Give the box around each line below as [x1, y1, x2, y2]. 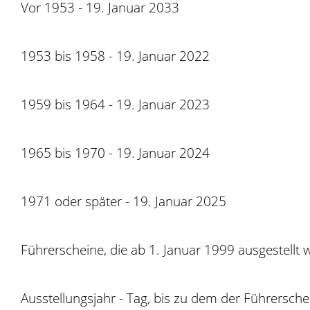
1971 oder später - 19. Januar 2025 [21, 192, 226, 210]
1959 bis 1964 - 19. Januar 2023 [21, 95, 210, 113]
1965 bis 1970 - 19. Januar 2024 [21, 143, 210, 162]
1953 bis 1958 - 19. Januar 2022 [21, 46, 210, 65]
